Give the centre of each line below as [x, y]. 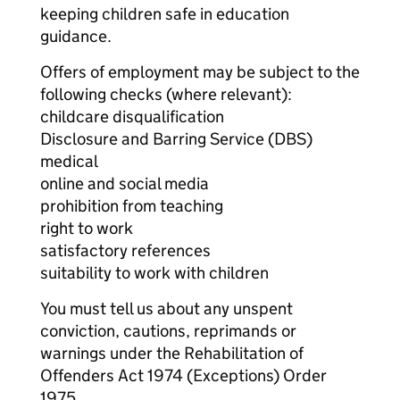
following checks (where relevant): [166, 94]
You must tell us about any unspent [167, 308]
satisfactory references [125, 250]
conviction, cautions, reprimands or [168, 331]
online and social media [125, 183]
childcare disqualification [132, 117]
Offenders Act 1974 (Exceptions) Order [183, 375]
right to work [87, 228]
